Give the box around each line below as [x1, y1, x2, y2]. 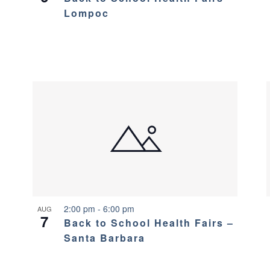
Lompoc [63, 5, 109, 20]
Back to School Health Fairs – [63, 215, 234, 230]
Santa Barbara [63, 230, 145, 245]
